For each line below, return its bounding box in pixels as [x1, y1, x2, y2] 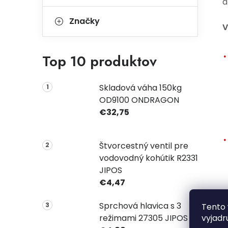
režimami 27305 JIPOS [99, 212, 188, 224]
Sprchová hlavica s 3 [99, 199, 181, 212]
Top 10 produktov [42, 51, 157, 72]
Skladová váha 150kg [99, 82, 182, 94]
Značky [69, 15, 100, 27]
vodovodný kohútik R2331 [99, 152, 198, 164]
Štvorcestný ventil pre [99, 139, 188, 152]
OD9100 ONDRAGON [99, 94, 179, 106]
